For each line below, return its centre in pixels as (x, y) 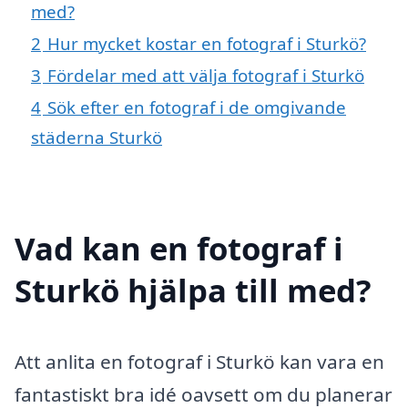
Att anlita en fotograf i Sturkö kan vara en (199, 361)
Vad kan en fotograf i (179, 248)
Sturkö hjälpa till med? (193, 290)
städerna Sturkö (97, 137)
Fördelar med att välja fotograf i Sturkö (206, 75)
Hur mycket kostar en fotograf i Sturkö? (207, 43)
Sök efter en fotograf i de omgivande (197, 107)
